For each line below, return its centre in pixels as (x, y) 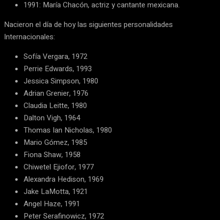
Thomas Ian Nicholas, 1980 (68, 130)
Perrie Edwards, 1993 (58, 69)
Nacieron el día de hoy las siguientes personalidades (88, 25)
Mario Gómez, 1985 (55, 142)
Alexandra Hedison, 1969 (64, 179)
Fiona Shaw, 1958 (52, 155)
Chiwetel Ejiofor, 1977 (59, 167)
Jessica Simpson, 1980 (61, 81)
